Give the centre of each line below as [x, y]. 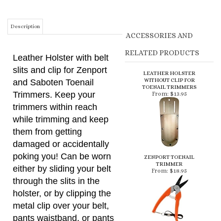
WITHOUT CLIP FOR [169, 35]
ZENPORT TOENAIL [169, 112]
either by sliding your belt [62, 123]
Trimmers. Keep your [54, 49]
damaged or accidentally [61, 99]
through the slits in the [56, 136]
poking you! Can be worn [62, 111]
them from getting [47, 86]
